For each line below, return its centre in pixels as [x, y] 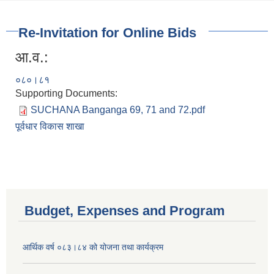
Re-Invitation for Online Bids [107, 33]
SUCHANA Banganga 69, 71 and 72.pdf [118, 110]
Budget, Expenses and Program [125, 211]
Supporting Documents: [68, 94]
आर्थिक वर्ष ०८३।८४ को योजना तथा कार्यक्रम [93, 247]
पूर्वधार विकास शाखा [50, 127]
